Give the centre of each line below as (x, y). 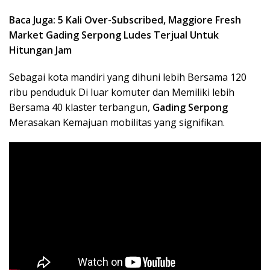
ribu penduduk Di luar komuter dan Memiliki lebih (122, 92)
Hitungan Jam (40, 50)
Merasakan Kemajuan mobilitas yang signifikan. (117, 122)
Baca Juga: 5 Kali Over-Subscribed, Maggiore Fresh (125, 20)
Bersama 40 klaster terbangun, (81, 107)
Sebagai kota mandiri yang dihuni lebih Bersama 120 (128, 77)
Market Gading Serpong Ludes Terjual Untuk (114, 35)
